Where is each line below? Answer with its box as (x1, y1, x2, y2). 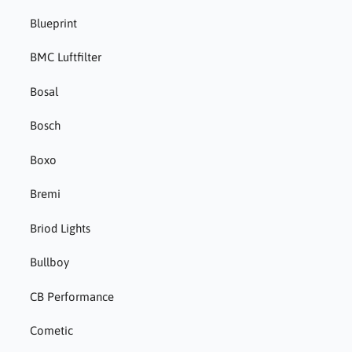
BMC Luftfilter (29, 50, 101, 64)
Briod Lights (29, 221, 90, 235)
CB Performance (29, 289, 114, 303)
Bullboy (29, 255, 69, 269)
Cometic (29, 324, 73, 338)
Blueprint (29, 16, 77, 30)
